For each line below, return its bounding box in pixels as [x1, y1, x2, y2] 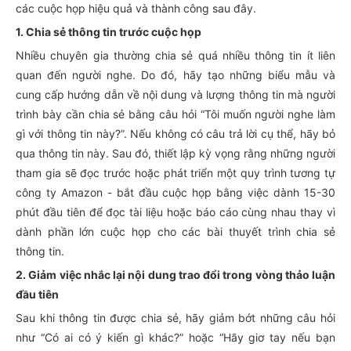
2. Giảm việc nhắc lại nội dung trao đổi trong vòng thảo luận [16, 268, 335, 281]
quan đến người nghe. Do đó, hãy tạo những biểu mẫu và [16, 68, 335, 81]
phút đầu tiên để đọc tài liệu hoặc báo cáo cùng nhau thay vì [16, 205, 335, 219]
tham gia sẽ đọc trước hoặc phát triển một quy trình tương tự [16, 166, 335, 179]
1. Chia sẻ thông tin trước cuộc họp [16, 25, 201, 38]
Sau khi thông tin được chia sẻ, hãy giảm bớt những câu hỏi [16, 311, 335, 324]
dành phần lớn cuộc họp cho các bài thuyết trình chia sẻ [16, 225, 335, 238]
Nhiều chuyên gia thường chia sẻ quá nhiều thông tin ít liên [16, 49, 335, 62]
